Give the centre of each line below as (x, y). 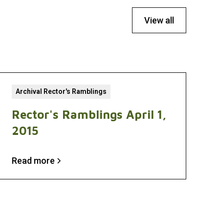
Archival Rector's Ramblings (61, 91)
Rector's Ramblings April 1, (89, 114)
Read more (33, 161)
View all (159, 20)
